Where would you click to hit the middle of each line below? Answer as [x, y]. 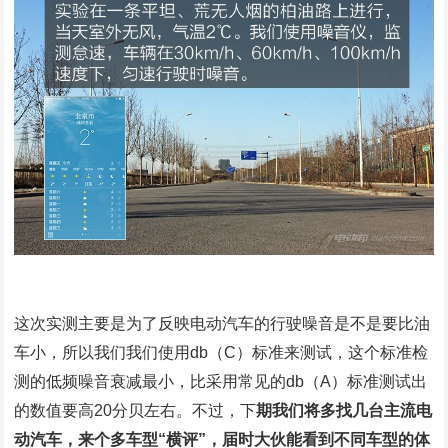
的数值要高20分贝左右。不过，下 [135, 410]
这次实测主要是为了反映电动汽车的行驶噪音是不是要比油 [222, 323]
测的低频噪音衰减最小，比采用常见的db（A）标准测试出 [221, 381]
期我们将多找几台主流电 [344, 410]
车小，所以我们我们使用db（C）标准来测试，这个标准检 [221, 352]
